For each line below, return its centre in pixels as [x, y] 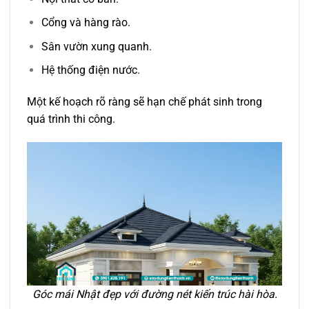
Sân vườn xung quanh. [96, 46]
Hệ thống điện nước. [90, 70]
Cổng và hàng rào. [86, 23]
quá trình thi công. [71, 119]
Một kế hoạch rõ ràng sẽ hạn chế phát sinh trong [144, 102]
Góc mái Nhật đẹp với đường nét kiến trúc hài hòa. [154, 295]
